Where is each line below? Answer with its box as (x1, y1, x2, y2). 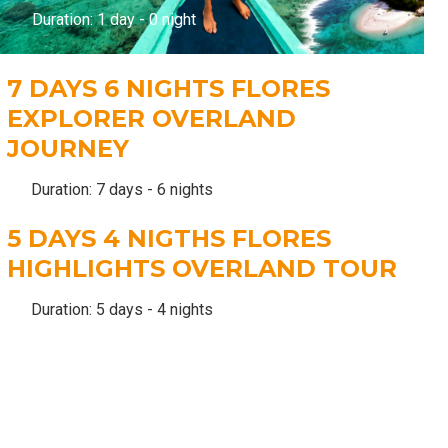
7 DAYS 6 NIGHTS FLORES (6, 73, 330, 103)
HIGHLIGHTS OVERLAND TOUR (6, 253, 397, 283)
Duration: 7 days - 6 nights (26, 179, 213, 199)
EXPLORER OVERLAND (6, 103, 296, 133)
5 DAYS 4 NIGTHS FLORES (6, 223, 331, 253)
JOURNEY (6, 133, 129, 163)
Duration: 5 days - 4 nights (26, 299, 213, 319)
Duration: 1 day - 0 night (28, 9, 196, 29)
